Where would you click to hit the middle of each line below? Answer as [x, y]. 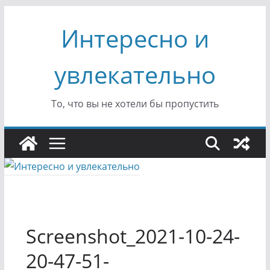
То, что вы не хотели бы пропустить [135, 104]
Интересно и [135, 38]
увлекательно [135, 74]
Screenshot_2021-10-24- [133, 236]
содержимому [36, 48]
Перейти [24, 14]
